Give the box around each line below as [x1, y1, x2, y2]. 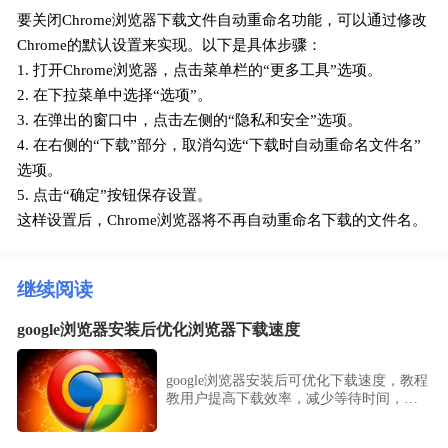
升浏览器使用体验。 [165, 409, 292, 425]
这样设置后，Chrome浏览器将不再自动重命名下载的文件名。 [17, 212, 428, 229]
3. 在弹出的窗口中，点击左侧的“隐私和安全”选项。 [17, 112, 363, 129]
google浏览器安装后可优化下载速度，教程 [165, 373, 428, 389]
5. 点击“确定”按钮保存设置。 [17, 187, 213, 204]
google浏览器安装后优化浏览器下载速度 [17, 320, 301, 339]
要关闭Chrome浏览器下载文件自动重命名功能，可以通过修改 [17, 12, 428, 29]
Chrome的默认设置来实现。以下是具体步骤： [17, 37, 323, 54]
